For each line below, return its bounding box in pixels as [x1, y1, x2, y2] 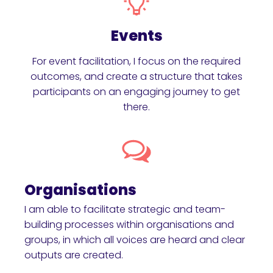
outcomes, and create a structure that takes [30, 69, 243, 83]
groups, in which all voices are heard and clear [24, 232, 245, 247]
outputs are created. [24, 247, 123, 262]
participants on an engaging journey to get [33, 84, 240, 99]
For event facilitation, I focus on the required [32, 54, 241, 68]
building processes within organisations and [24, 217, 234, 232]
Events [110, 25, 163, 46]
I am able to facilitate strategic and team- [24, 202, 225, 216]
